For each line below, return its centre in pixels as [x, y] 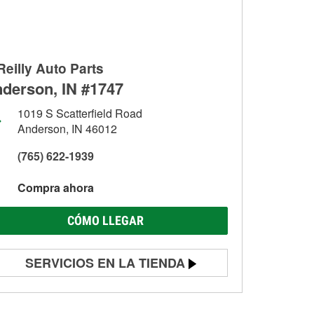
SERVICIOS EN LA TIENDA [105, 263]
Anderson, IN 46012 [67, 129]
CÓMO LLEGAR [105, 220]
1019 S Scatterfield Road [80, 113]
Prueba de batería [66, 292]
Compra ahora [56, 187]
